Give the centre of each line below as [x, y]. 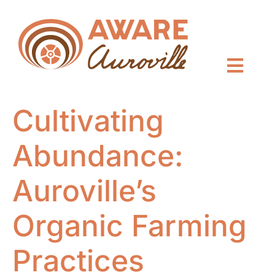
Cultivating [88, 121]
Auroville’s [84, 191]
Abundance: [98, 156]
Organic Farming [130, 226]
